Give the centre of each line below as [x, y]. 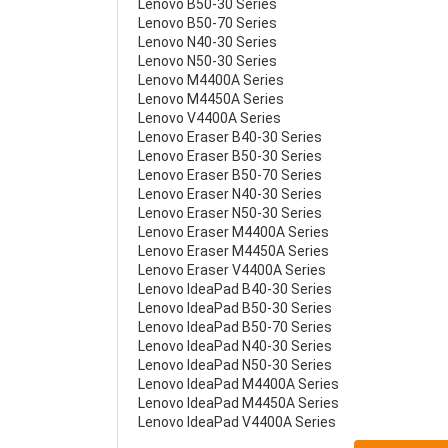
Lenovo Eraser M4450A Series [233, 251]
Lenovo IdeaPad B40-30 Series [235, 289]
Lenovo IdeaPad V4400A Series [237, 422]
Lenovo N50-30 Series [207, 61]
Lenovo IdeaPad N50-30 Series [235, 365]
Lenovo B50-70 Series [207, 23]
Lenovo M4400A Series [211, 80]
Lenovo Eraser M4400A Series [233, 232]
